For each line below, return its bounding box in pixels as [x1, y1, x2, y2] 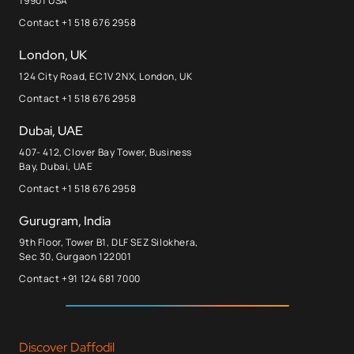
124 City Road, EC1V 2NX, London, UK [19, 69, 193, 83]
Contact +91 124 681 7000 [19, 271, 141, 285]
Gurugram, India [19, 212, 111, 229]
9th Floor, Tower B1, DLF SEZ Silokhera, [19, 235, 198, 249]
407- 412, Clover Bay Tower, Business [19, 145, 193, 159]
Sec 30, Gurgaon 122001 [19, 249, 132, 263]
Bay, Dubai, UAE [19, 159, 93, 173]
